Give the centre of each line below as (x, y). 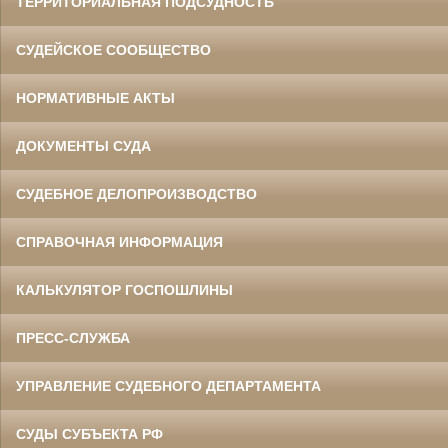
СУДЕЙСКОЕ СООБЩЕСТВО (113, 50)
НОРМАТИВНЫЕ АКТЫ (95, 98)
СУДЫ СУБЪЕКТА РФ (89, 434)
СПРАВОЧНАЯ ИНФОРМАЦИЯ (119, 242)
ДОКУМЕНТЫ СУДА (83, 146)
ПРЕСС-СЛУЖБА (73, 338)
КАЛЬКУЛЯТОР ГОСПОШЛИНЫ (124, 290)
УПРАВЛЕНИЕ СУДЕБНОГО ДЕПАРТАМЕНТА (168, 386)
